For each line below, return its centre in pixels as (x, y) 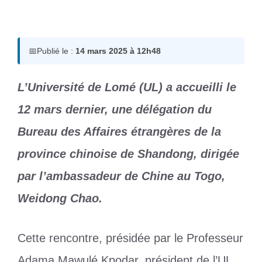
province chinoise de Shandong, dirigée (128, 154)
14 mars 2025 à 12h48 (118, 51)
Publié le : (56, 51)
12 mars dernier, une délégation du (115, 109)
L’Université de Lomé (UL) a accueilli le (127, 87)
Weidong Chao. (60, 198)
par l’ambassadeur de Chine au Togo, (121, 176)
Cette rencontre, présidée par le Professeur (130, 238)
